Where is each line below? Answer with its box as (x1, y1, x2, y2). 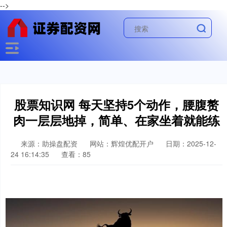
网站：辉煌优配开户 (90, 138, 154, 148)
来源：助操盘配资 (21, 138, 80, 148)
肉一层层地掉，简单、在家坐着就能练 (13, 111, 220, 129)
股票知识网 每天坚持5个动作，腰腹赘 (14, 96, 219, 113)
